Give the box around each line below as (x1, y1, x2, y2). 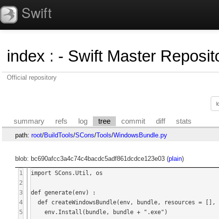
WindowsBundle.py (113, 131, 167, 139)
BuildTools (44, 131, 73, 139)
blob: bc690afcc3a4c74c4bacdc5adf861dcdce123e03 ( (15, 155, 169, 163)
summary (14, 117, 45, 125)
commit (121, 117, 146, 125)
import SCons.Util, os (31, 169, 103, 176)
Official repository (7, 74, 57, 81)
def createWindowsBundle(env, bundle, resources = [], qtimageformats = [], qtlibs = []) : (31, 198, 38, 206)
